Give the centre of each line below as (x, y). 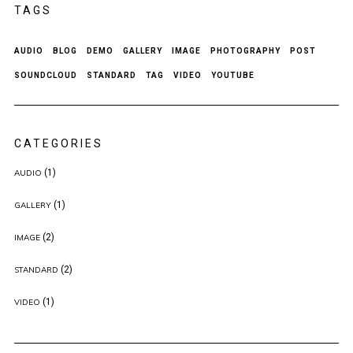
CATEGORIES (58, 143)
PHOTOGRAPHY (245, 51)
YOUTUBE (232, 75)
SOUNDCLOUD (45, 75)
